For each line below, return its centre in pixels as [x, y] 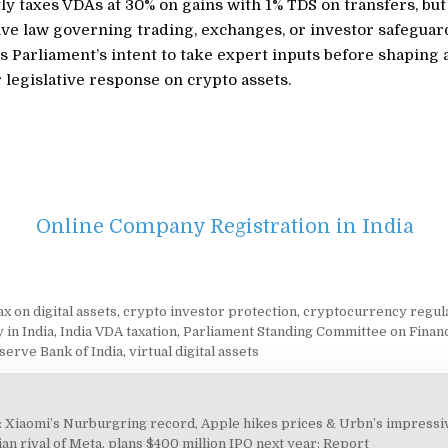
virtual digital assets [193, 352]
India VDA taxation [118, 332]
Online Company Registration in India [225, 227]
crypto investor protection [209, 312]
